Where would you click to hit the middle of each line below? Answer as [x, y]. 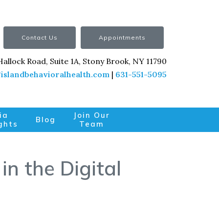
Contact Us [40, 37]
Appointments [122, 37]
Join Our [92, 115]
